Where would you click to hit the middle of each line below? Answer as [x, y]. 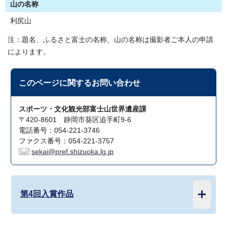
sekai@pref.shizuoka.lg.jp [73, 152]
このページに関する [55, 83]
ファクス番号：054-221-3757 [67, 141]
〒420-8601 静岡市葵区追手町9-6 [75, 120]
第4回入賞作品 [47, 194]
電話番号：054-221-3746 [60, 130]
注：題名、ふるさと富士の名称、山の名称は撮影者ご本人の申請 [110, 40]
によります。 [29, 52]
